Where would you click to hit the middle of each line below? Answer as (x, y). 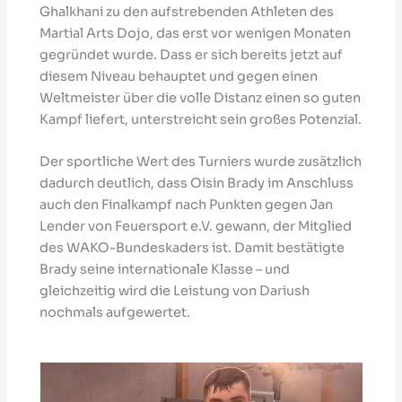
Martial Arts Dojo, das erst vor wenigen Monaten (196, 33)
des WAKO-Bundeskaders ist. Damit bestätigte (192, 248)
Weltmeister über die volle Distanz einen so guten (201, 97)
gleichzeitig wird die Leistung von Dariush (175, 291)
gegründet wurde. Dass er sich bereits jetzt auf (192, 54)
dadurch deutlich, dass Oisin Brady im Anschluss (197, 184)
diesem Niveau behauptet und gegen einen (179, 76)
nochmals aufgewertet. (115, 313)
